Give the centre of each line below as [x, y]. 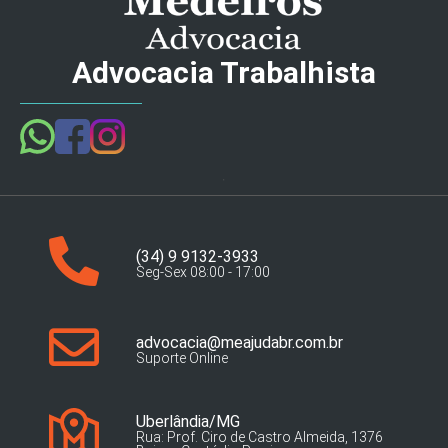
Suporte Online [181, 358]
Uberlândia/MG [187, 422]
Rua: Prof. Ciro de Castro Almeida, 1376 [259, 437]
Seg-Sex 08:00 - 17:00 [202, 272]
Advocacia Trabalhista [224, 73]
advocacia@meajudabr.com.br [239, 343]
